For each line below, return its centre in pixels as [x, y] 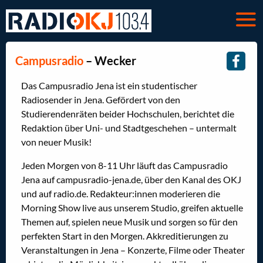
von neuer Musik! [56, 142]
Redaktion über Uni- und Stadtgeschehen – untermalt [129, 128]
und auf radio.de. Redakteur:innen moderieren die [121, 194]
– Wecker [110, 60]
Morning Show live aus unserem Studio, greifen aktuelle [132, 208]
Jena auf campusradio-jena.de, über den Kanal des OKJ [131, 180]
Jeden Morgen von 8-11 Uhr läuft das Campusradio [124, 166]
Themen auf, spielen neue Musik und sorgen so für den [129, 222]
